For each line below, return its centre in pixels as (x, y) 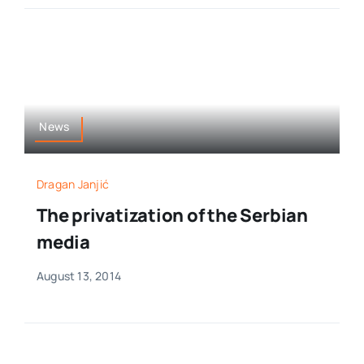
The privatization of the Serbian (172, 216)
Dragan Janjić (73, 184)
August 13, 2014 (79, 276)
